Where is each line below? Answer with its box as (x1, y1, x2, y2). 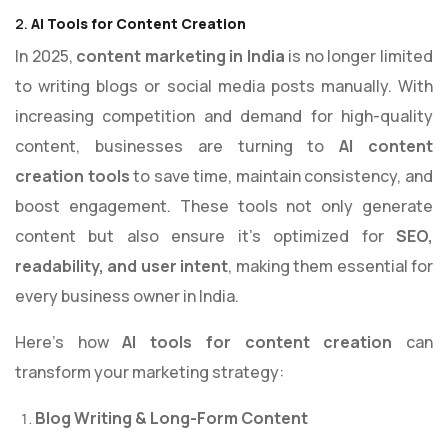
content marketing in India (76, 45, 285, 68)
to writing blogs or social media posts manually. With (15, 75, 433, 98)
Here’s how (15, 331, 123, 354)
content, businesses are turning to (15, 135, 340, 158)
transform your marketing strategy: (15, 361, 284, 384)
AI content (339, 135, 434, 158)
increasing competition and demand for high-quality (15, 105, 433, 128)
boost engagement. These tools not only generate (15, 195, 433, 218)
